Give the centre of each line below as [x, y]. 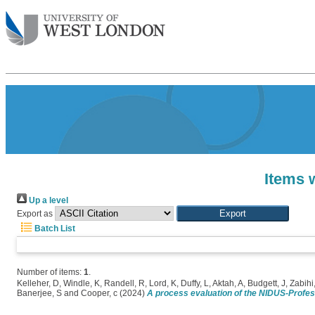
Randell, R [124, 283]
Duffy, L [195, 283]
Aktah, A [228, 283]
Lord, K [163, 283]
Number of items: [50, 272]
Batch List [54, 229]
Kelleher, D [38, 283]
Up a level [47, 200]
